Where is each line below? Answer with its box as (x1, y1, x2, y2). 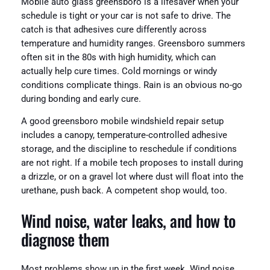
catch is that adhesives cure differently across (20, 24, 207, 35)
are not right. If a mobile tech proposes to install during (20, 158, 243, 169)
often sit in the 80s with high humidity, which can (20, 52, 216, 63)
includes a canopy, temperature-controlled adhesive (20, 130, 227, 141)
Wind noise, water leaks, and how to (20, 208, 236, 233)
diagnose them (20, 227, 110, 251)
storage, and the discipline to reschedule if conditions (20, 144, 237, 155)
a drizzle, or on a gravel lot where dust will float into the (20, 172, 243, 183)
